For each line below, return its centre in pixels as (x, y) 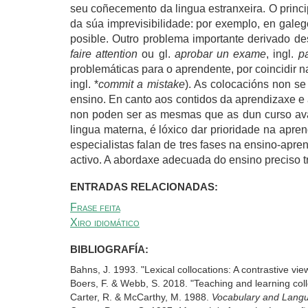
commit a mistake (142, 84)
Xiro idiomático (105, 222)
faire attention (106, 54)
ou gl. (158, 54)
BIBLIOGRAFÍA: (111, 249)
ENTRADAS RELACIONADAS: (145, 186)
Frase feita (95, 207)
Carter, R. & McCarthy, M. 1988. (141, 297)
